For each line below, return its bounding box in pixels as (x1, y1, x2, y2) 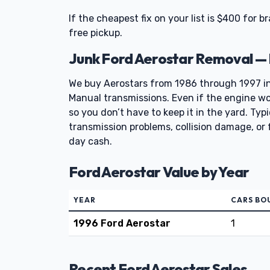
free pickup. (69, 27, 122, 39)
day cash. (69, 136, 112, 147)
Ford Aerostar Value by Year (69, 163, 250, 181)
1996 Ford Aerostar (74, 218, 171, 229)
